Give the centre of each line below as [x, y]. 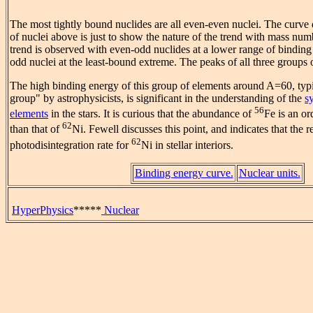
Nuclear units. [269, 173]
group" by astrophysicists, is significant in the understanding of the [157, 99]
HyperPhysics [43, 210]
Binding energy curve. [184, 173]
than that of [36, 129]
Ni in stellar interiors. [187, 145]
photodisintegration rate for [71, 145]
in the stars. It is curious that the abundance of [151, 114]
